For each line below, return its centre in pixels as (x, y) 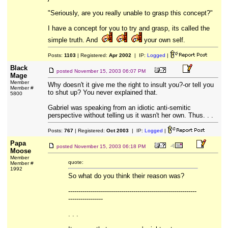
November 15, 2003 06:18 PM (110, 146)
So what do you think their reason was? (126, 176)
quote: (76, 162)
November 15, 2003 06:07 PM (110, 71)
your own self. (163, 40)
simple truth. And (74, 40)
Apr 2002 (120, 55)
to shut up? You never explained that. (103, 92)
